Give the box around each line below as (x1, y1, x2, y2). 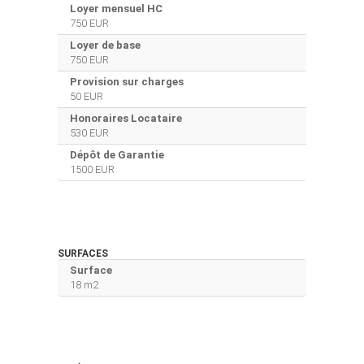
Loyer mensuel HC (70, 2, 162, 15)
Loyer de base (70, 38, 141, 51)
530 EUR (70, 126, 109, 139)
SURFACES (58, 247, 108, 259)
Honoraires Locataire (70, 111, 182, 124)
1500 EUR (70, 162, 115, 175)
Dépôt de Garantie (70, 148, 164, 161)
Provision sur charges (70, 75, 184, 88)
